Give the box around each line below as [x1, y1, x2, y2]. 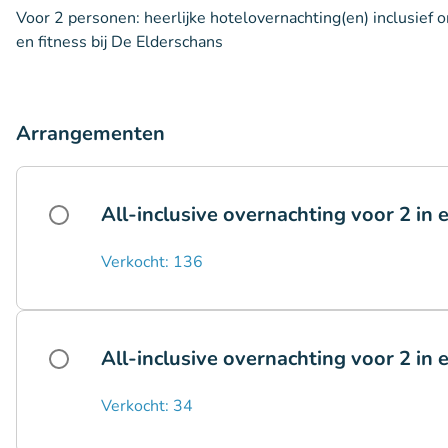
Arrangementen [16, 120, 165, 147]
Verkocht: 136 [101, 251, 203, 273]
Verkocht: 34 [101, 395, 193, 417]
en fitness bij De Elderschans [16, 31, 223, 53]
